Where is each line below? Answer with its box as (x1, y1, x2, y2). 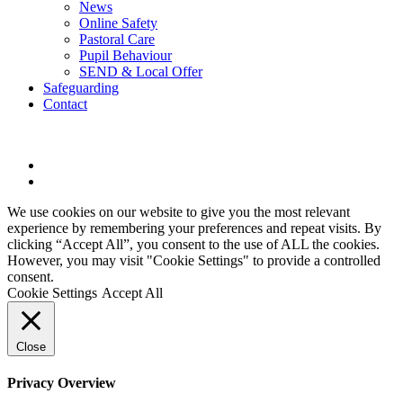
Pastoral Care (79, 31, 155, 47)
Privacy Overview (7, 374, 116, 390)
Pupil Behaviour (79, 47, 172, 63)
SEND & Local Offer (79, 63, 202, 79)
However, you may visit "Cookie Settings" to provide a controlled (7, 252, 381, 268)
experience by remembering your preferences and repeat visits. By (7, 219, 381, 236)
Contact (43, 95, 87, 112)
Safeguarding (43, 79, 119, 95)
